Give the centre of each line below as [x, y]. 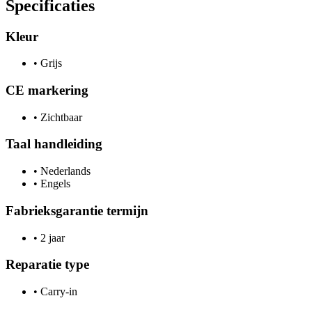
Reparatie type [47, 265]
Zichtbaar [60, 117]
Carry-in [57, 291]
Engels [54, 184]
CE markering [47, 90]
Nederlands [64, 171]
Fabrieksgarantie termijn [77, 210]
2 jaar [51, 237]
